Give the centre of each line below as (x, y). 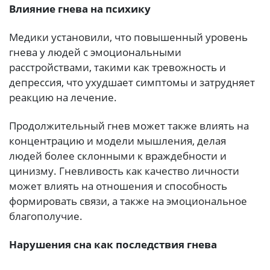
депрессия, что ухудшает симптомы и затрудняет (132, 83)
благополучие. (46, 216)
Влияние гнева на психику (80, 9)
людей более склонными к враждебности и (118, 156)
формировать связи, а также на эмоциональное (128, 201)
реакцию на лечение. (63, 98)
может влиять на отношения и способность (118, 186)
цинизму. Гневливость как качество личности (124, 171)
